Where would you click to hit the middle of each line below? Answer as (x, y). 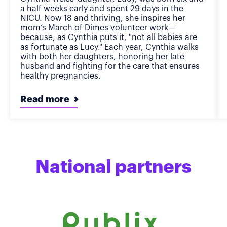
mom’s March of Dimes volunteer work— (98, 28)
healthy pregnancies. (61, 76)
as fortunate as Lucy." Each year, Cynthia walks (109, 47)
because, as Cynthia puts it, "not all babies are (109, 37)
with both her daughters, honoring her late (102, 56)
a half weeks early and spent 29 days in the (102, 8)
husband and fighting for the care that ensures (110, 66)
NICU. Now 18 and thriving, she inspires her (103, 18)
